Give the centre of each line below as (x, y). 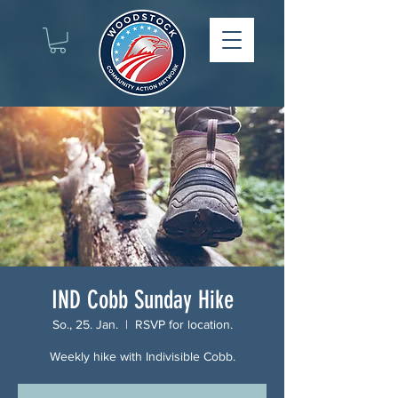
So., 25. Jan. (85, 324)
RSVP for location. (183, 324)
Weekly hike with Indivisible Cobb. (142, 356)
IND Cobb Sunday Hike (142, 299)
